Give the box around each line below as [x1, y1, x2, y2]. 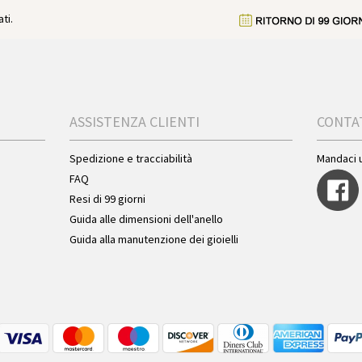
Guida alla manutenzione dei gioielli [69, 232, 238, 246]
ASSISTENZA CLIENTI [69, 112, 200, 131]
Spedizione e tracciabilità [69, 151, 192, 166]
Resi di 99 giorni [69, 192, 145, 206]
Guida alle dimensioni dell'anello [69, 212, 223, 226]
